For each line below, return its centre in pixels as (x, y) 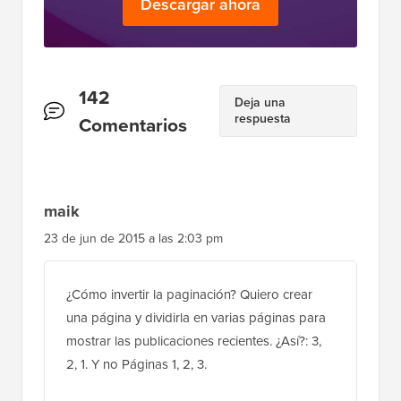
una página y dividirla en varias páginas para (196, 317)
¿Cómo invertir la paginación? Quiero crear (189, 294)
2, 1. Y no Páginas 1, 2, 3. (137, 364)
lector (68, 152)
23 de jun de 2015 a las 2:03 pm (133, 238)
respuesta (262, 118)
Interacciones (100, 97)
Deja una (260, 102)
